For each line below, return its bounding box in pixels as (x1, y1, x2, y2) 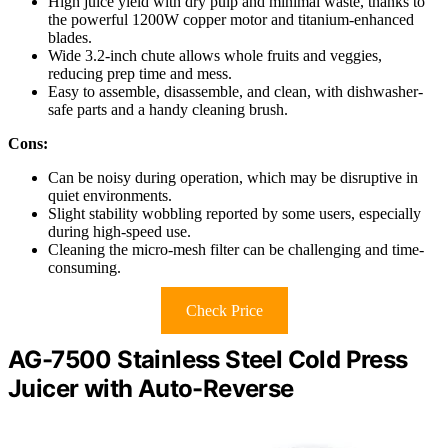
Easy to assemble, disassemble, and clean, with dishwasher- (48, 82, 423, 100)
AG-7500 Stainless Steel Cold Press (8, 344, 408, 374)
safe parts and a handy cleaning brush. (48, 100, 288, 118)
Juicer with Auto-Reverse (8, 373, 294, 403)
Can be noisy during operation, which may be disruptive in (48, 168, 418, 186)
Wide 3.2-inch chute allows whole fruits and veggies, (48, 46, 382, 64)
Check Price (185, 301, 263, 319)
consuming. (48, 258, 121, 276)
